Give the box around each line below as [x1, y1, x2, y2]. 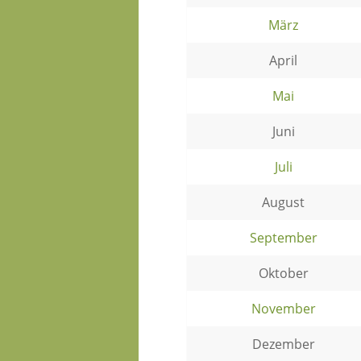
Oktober [258, 263, 309, 282]
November [251, 299, 316, 317]
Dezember [251, 334, 315, 353]
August [262, 193, 305, 211]
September [249, 228, 317, 247]
